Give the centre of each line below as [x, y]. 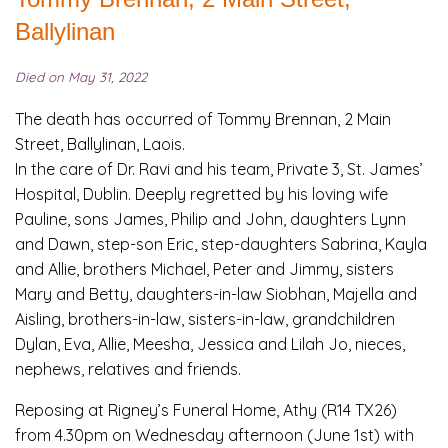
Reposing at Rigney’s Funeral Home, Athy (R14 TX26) [206, 410]
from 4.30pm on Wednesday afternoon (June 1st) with [214, 435]
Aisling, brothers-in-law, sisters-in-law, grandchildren [205, 319]
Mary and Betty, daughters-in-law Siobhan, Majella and [216, 294]
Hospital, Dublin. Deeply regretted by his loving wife [201, 194]
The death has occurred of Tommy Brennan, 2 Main [203, 119]
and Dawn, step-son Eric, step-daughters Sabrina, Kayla [221, 244]
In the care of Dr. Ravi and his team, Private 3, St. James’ [219, 169]
